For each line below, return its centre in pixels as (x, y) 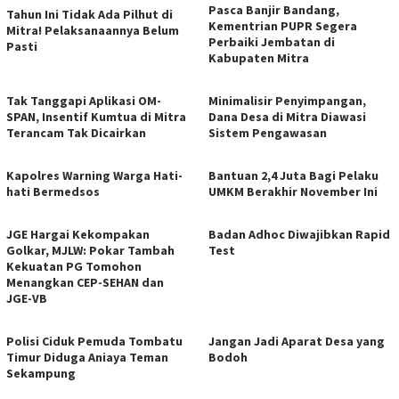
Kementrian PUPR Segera (283, 25)
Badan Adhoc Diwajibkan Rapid (299, 234)
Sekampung (41, 373)
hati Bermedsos (53, 191)
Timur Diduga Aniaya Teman (87, 357)
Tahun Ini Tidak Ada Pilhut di (90, 14)
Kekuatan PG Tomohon (74, 266)
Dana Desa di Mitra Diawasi (287, 116)
